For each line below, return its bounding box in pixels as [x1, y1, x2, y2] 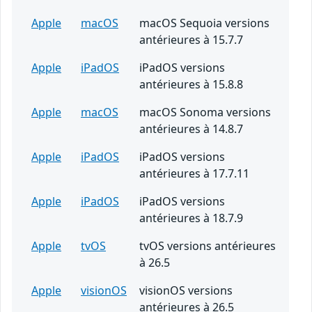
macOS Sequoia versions [139, 15, 270, 31]
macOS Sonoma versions [139, 104, 271, 120]
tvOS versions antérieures [139, 238, 276, 254]
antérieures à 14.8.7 [139, 121, 243, 137]
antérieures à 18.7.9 [139, 210, 243, 226]
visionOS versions [139, 283, 233, 299]
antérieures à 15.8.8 [139, 77, 243, 93]
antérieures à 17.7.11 [139, 166, 249, 182]
